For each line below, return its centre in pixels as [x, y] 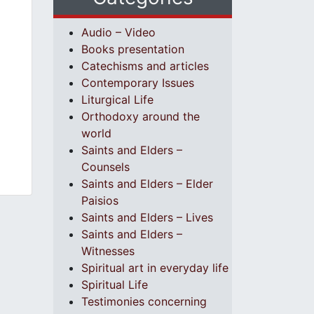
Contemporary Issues [138, 83]
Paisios [100, 200]
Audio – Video [118, 32]
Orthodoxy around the [141, 116]
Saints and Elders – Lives [147, 217]
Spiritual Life [115, 285]
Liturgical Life [117, 100]
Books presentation [133, 49]
